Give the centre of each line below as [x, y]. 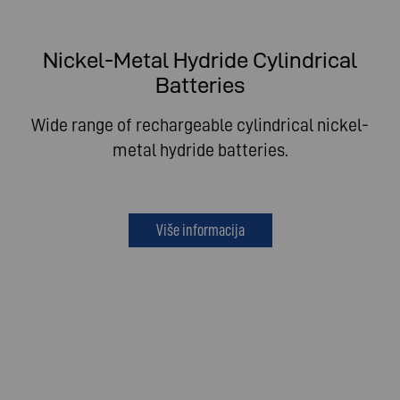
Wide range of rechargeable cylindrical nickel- [200, 125]
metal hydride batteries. [200, 150]
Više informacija [200, 230]
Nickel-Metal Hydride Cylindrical [200, 61]
